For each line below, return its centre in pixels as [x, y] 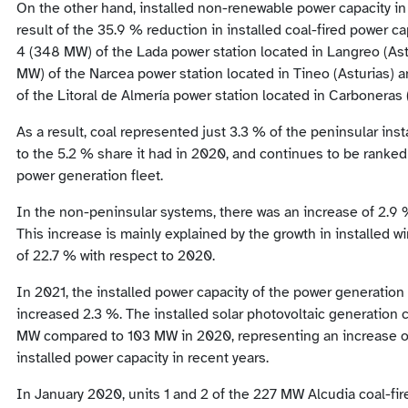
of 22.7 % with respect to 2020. [116, 256]
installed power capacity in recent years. [143, 358]
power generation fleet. [90, 176]
